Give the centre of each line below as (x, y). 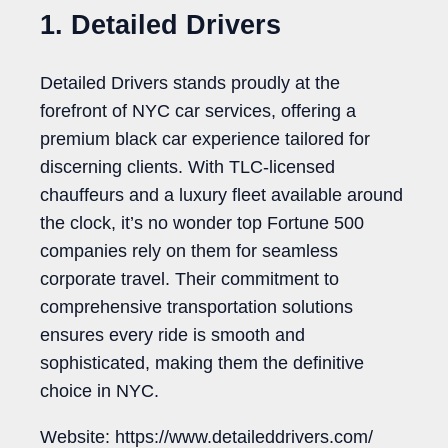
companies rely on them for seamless (189, 250)
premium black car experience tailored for (205, 138)
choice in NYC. (99, 390)
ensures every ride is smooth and (172, 334)
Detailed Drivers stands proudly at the (190, 82)
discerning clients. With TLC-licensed (187, 166)
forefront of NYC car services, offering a (198, 110)
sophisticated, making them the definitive (202, 362)
